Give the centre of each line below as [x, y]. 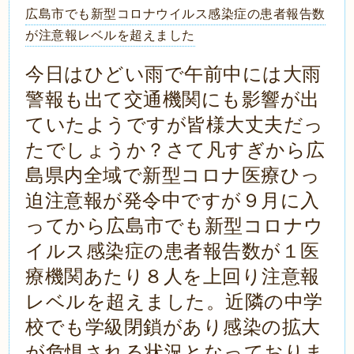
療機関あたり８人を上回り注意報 [173, 277]
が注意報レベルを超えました [110, 36]
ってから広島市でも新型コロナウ [175, 226]
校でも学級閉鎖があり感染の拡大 [173, 327]
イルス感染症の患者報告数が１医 [173, 251]
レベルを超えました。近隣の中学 [174, 302]
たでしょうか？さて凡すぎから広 [175, 150]
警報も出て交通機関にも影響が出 [173, 100]
